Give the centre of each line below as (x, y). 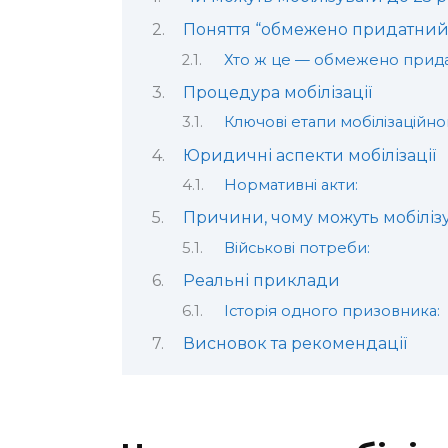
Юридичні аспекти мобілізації (309, 155)
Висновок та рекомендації (294, 344)
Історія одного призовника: (331, 310)
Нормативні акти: (290, 185)
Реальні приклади (261, 281)
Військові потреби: (296, 247)
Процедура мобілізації (277, 92)
